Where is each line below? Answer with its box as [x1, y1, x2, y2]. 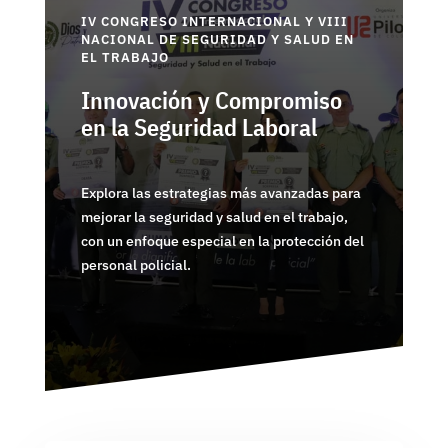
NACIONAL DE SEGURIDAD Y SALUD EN [80, 30, 354, 48]
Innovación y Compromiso [80, 83, 342, 116]
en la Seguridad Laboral [80, 110, 317, 143]
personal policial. [80, 255, 191, 274]
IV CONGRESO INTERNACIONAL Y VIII [80, 12, 348, 30]
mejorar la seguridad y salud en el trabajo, [80, 207, 348, 226]
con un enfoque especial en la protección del [80, 231, 364, 250]
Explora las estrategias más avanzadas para [80, 183, 361, 202]
